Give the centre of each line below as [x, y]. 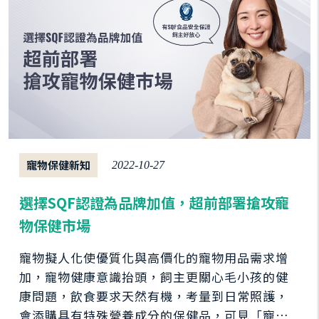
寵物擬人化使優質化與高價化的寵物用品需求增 [154, 257]
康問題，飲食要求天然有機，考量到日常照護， [154, 296]
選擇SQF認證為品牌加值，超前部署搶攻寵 [154, 202]
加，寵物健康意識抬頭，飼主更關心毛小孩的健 [154, 276]
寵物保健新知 [58, 164]
